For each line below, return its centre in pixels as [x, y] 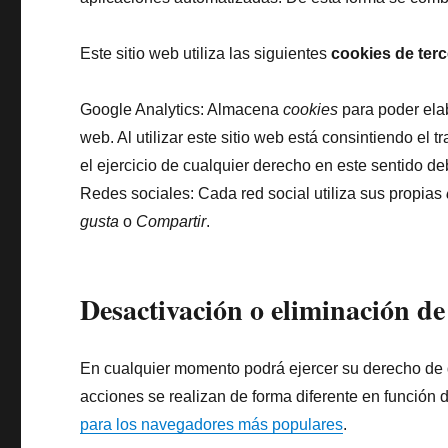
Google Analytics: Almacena [182, 109]
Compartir [171, 221]
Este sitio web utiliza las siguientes [206, 53]
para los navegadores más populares [212, 424]
